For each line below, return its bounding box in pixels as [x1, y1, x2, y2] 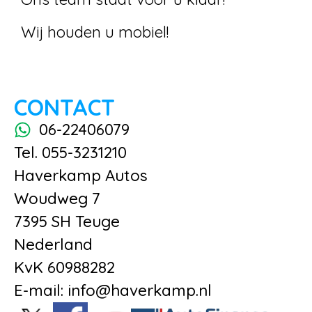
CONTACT [14, 93, 115, 121]
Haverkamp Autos [14, 165, 148, 185]
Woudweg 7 [14, 188, 100, 208]
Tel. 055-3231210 [14, 142, 127, 162]
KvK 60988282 [14, 257, 115, 277]
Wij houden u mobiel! [21, 22, 169, 42]
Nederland [14, 234, 93, 254]
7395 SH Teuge [14, 211, 120, 231]
